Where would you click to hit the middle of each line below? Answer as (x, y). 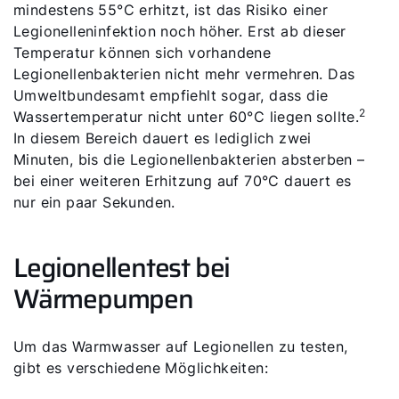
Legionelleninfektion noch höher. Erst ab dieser (180, 31)
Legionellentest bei (122, 268)
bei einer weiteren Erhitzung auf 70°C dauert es (183, 181)
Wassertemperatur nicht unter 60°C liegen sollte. (187, 117)
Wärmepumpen (103, 299)
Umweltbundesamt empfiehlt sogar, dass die (171, 95)
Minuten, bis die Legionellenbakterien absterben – (189, 159)
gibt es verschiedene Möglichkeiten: (141, 368)
